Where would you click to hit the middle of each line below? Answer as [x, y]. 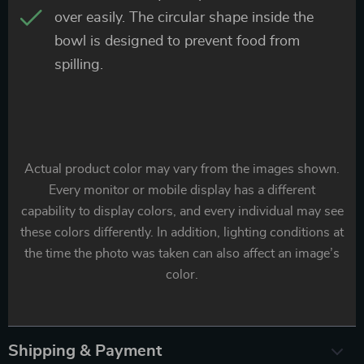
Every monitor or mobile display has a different [182, 190]
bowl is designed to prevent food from [177, 41]
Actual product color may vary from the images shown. [182, 169]
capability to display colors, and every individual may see [182, 211]
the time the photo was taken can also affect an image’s [182, 253]
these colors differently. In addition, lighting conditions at [182, 232]
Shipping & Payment [85, 351]
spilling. [79, 65]
